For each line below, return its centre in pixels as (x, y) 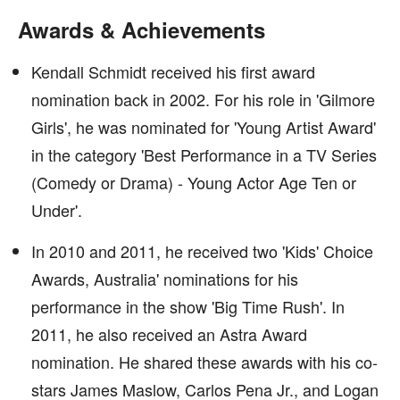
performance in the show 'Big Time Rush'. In (188, 306)
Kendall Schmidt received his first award (173, 71)
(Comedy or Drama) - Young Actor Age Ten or (194, 182)
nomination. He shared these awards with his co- (204, 362)
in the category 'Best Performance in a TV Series (204, 154)
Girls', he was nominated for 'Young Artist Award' (204, 127)
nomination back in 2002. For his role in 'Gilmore (203, 99)
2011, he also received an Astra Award (169, 334)
